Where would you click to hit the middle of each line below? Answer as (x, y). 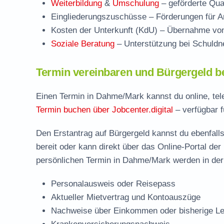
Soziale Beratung (83, 44)
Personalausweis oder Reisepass (113, 184)
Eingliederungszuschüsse (99, 17)
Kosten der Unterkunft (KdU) (104, 30)
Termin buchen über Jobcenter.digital (104, 110)
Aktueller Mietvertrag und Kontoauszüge (126, 197)
